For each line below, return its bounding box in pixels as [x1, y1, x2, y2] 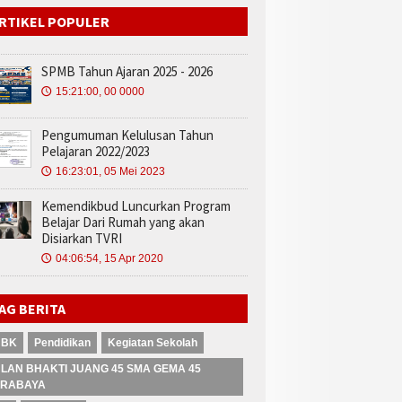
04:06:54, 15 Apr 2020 [56, 252, 163, 265]
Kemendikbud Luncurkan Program [41, 197, 231, 214]
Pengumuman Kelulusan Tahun [41, 127, 214, 144]
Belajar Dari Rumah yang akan [41, 214, 205, 231]
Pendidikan [34, 336, 91, 349]
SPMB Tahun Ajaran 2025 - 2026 [41, 63, 213, 80]
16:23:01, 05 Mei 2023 [56, 165, 165, 178]
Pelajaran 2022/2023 [41, 143, 150, 160]
